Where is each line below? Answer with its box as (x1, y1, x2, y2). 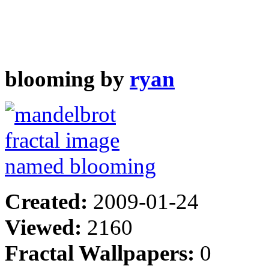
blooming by (5, 66, 130, 91)
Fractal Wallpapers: (5, 240, 200, 265)
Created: (5, 189, 93, 214)
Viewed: (5, 214, 87, 240)
